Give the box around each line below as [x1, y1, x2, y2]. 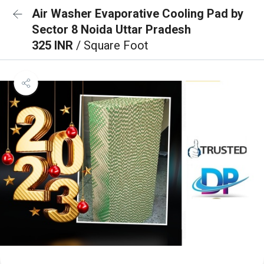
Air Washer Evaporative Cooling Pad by [32, 6, 243, 21]
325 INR [32, 38, 76, 52]
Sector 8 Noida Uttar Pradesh [32, 22, 191, 37]
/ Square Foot [76, 38, 148, 52]
